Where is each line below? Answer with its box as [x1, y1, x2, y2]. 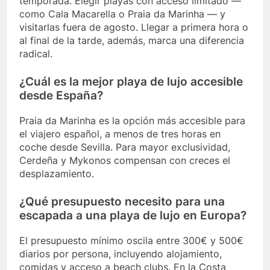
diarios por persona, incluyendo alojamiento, [19, 247, 222, 260]
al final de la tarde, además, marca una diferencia [19, 34, 244, 47]
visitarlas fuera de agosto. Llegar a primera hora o [19, 21, 248, 34]
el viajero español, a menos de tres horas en [19, 128, 221, 140]
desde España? [19, 89, 103, 103]
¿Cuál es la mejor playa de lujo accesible [19, 75, 243, 89]
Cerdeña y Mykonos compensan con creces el [19, 154, 230, 166]
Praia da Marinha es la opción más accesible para [19, 115, 245, 127]
